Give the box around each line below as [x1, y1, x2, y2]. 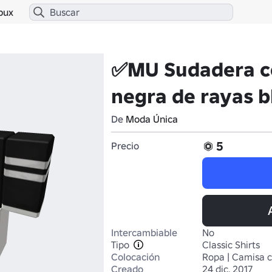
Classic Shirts [202, 239, 260, 251]
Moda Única [126, 113, 178, 125]
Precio [111, 140, 139, 152]
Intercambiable [111, 226, 177, 239]
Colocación [111, 251, 160, 263]
